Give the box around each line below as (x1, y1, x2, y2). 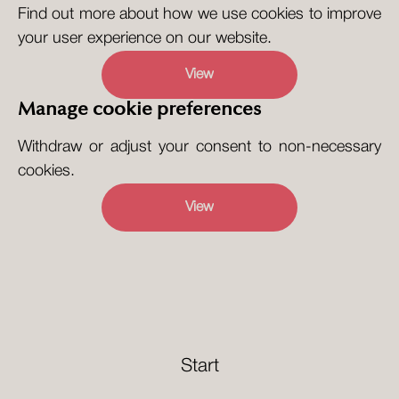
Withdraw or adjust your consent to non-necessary (18, 140, 381, 154)
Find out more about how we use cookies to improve (18, 7, 381, 21)
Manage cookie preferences (18, 101, 261, 118)
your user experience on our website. (18, 31, 272, 45)
